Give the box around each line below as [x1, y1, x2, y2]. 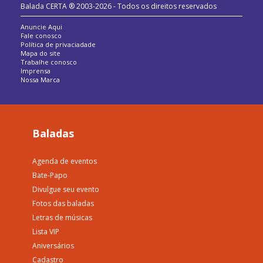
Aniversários [32, 241, 74, 251]
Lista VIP [32, 227, 59, 237]
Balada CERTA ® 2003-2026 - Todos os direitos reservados [21, 1, 217, 12]
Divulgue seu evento [32, 184, 99, 195]
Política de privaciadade [21, 40, 96, 49]
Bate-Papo [32, 170, 68, 181]
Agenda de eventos [32, 156, 97, 167]
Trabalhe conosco [21, 58, 77, 67]
